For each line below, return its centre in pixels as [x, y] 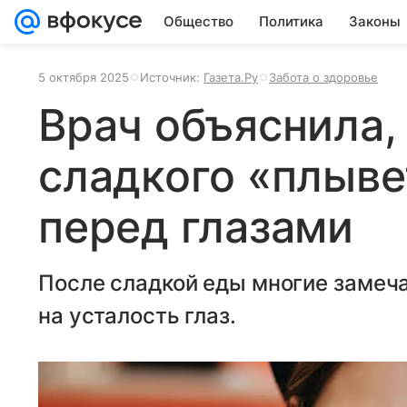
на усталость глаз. [137, 316]
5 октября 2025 [84, 77]
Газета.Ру [231, 77]
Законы [375, 21]
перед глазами [196, 227]
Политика [291, 21]
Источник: [172, 77]
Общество [199, 21]
